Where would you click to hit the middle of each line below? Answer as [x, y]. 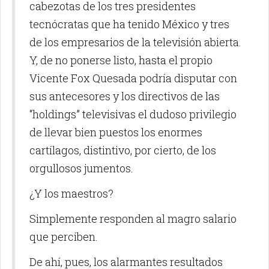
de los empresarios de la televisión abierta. [135, 42]
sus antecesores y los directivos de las [125, 96]
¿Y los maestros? [71, 194]
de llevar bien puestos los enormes [116, 132]
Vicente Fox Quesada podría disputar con [133, 78]
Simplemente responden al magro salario [133, 219]
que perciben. [64, 237]
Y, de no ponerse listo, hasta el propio [121, 60]
